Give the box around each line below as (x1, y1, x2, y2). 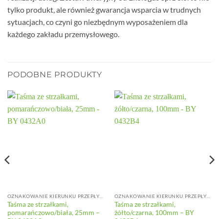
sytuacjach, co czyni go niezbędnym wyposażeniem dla (7, 17, 188, 27)
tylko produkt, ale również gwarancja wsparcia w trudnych (7, 5, 201, 15)
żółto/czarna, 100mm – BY (114, 208, 194, 217)
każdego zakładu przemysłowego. (7, 29, 119, 39)
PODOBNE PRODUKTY (7, 70, 102, 80)
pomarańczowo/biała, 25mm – (7, 208, 100, 217)
